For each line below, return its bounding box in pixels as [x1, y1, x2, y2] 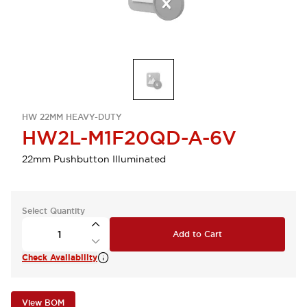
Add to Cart [173, 229, 222, 240]
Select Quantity [22, 206, 85, 217]
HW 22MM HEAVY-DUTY [22, 112, 122, 123]
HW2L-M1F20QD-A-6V [22, 125, 236, 150]
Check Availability [22, 252, 97, 263]
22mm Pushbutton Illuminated [22, 153, 166, 165]
